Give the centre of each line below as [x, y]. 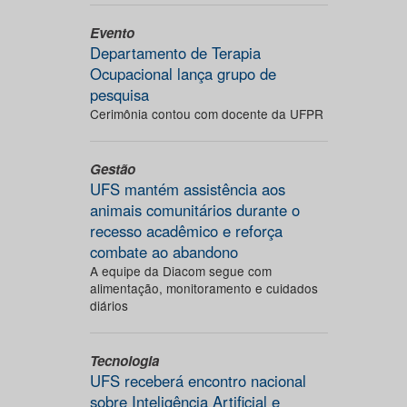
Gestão [112, 169]
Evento [112, 33]
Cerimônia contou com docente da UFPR [206, 114]
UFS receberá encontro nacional [198, 381]
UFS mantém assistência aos [187, 189]
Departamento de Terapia [175, 53]
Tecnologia [124, 361]
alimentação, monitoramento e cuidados [203, 288]
